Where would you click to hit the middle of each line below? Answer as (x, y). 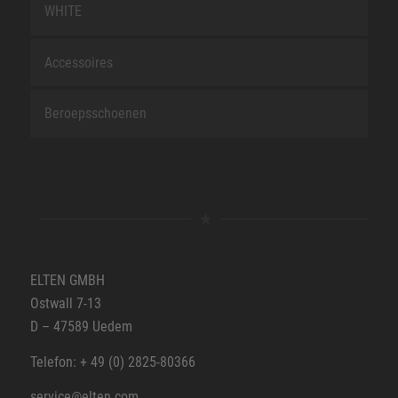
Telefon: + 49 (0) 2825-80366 (112, 362)
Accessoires (78, 62)
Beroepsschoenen (95, 114)
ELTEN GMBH (67, 281)
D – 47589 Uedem (81, 327)
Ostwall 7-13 (65, 304)
